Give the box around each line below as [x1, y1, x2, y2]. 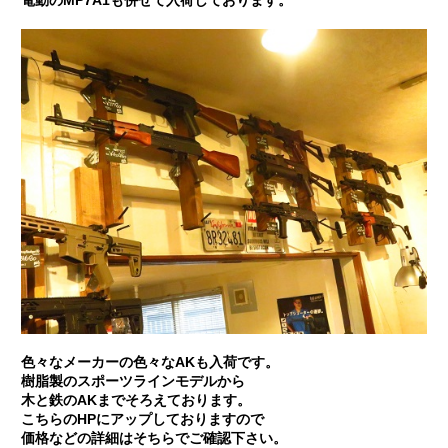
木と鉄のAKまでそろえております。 [20, 392, 251, 408]
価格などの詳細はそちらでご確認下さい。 [20, 430, 287, 446]
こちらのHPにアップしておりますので [20, 411, 264, 427]
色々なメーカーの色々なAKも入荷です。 [20, 354, 279, 370]
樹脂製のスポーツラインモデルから [20, 373, 245, 389]
